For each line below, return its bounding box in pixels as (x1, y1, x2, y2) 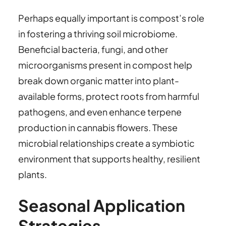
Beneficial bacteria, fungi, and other (18, 43, 168, 55)
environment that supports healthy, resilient (18, 152, 200, 164)
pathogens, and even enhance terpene (18, 105, 182, 118)
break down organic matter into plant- (18, 74, 179, 86)
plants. (18, 168, 47, 180)
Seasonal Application (18, 195, 185, 216)
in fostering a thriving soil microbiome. (18, 27, 178, 39)
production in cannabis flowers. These (18, 121, 178, 133)
